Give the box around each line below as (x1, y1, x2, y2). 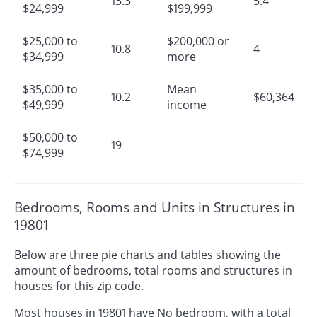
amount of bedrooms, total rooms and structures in (14, 262, 292, 278)
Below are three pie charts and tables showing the (14, 246, 281, 263)
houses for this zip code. (14, 277, 144, 294)
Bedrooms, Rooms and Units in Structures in (14, 198, 295, 217)
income (167, 96, 207, 113)
